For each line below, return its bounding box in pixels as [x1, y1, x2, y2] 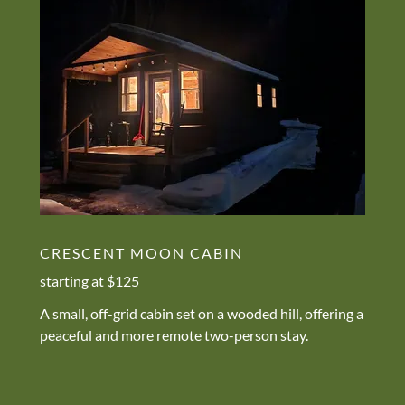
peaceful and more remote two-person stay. [40, 325, 311, 344]
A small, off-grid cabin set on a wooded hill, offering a [40, 304, 363, 322]
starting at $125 [40, 271, 139, 289]
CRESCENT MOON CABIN [40, 244, 243, 261]
